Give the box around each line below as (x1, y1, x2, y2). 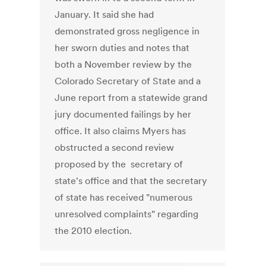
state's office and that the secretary (55, 175, 208, 187)
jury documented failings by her (55, 108, 192, 121)
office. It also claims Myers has (55, 125, 186, 137)
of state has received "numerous (55, 191, 193, 204)
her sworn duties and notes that (55, 42, 190, 54)
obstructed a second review (55, 141, 175, 154)
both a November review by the (55, 58, 192, 71)
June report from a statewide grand (55, 91, 208, 104)
